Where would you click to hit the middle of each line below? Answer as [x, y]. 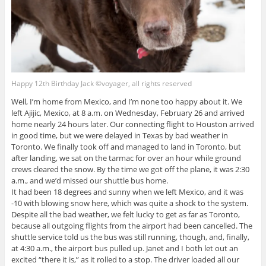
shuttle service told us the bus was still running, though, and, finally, [130, 237]
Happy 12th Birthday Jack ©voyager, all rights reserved [101, 83]
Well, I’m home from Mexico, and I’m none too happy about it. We [126, 101]
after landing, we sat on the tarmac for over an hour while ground [126, 158]
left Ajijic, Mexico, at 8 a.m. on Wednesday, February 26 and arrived [128, 113]
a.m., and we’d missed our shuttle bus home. [89, 180]
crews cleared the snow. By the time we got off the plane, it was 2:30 [130, 169]
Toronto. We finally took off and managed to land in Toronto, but [126, 146]
